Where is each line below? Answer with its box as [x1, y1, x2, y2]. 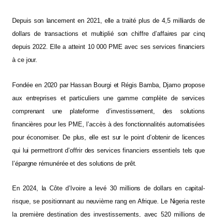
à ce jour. [12, 56, 38, 63]
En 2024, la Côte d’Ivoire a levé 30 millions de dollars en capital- [12, 185, 205, 192]
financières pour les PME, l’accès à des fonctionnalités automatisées [12, 120, 205, 128]
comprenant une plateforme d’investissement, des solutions [12, 107, 205, 115]
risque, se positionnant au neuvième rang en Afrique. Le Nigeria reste [12, 198, 205, 205]
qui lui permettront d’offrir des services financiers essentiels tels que [12, 146, 205, 154]
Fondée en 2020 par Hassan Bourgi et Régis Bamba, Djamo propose [12, 81, 205, 89]
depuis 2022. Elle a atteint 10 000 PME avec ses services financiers [12, 43, 205, 50]
